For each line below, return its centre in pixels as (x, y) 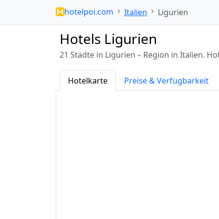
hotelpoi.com (89, 11)
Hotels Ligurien (108, 39)
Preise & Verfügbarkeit (166, 81)
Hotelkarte (88, 81)
